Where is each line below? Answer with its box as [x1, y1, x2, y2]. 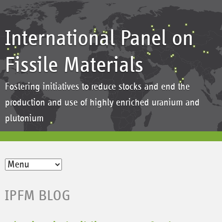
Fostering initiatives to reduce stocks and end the [5, 82, 190, 92]
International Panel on [5, 27, 193, 50]
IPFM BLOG [5, 188, 71, 203]
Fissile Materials [5, 54, 143, 76]
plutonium [5, 113, 44, 123]
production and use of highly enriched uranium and [5, 98, 200, 108]
